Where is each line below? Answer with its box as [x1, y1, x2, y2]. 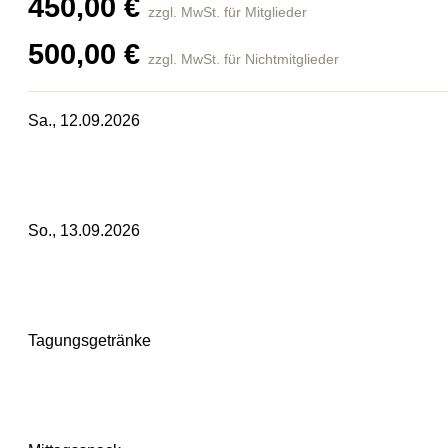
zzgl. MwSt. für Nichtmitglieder [148, 51, 339, 68]
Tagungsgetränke [28, 332, 151, 350]
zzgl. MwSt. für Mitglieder [148, 4, 307, 21]
